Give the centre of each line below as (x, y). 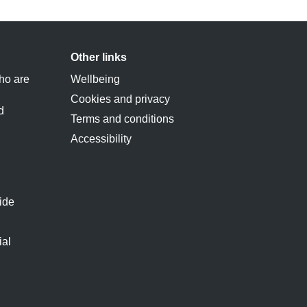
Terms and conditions (122, 119)
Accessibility (101, 139)
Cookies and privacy (120, 99)
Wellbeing (95, 79)
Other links (99, 57)
